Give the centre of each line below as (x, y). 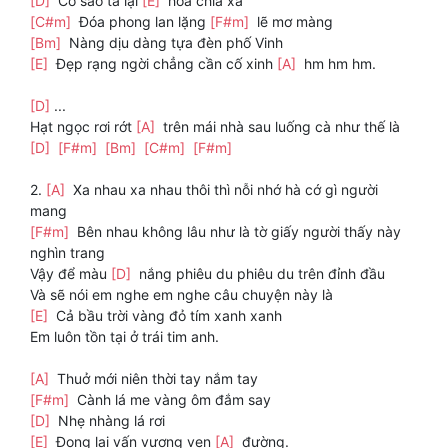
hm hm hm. (338, 64)
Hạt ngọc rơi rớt (83, 127)
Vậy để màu (70, 274)
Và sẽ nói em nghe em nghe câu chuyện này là (181, 295)
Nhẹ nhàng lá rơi (109, 421)
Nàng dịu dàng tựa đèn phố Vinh (174, 43)
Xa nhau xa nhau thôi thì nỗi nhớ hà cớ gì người (223, 190)
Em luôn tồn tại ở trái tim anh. (124, 337)
